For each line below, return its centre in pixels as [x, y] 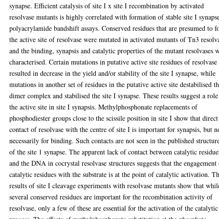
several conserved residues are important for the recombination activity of [111, 197]
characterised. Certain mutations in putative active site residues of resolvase [113, 62]
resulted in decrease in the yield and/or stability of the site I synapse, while [113, 73]
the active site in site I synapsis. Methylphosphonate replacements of [104, 107]
